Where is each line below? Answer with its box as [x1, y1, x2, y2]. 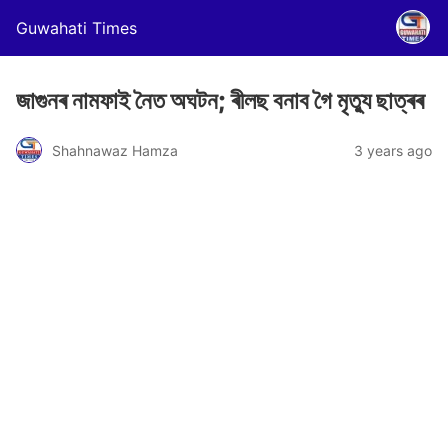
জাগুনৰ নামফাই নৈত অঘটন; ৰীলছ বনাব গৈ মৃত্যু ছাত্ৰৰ [16, 86, 424, 115]
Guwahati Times [16, 18, 137, 38]
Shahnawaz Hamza [52, 141, 178, 159]
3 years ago [354, 141, 432, 159]
